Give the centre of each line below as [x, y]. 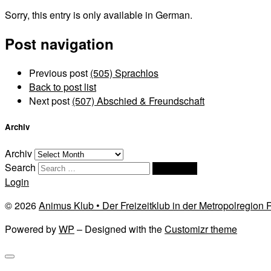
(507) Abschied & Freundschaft [138, 101]
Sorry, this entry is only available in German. [99, 15]
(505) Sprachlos [124, 73]
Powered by [32, 229]
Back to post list [63, 87]
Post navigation [59, 44]
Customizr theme [201, 229]
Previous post [58, 73]
